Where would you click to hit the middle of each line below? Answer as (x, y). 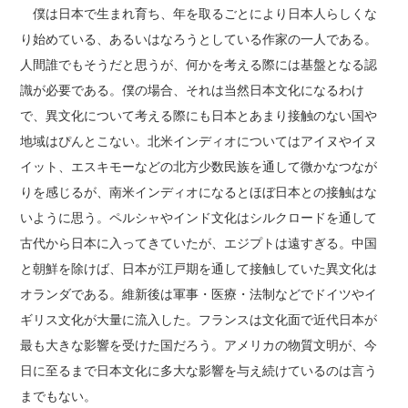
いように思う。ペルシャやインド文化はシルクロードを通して (199, 218)
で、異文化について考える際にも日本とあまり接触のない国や (199, 116)
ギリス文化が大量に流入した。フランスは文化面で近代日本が (199, 320)
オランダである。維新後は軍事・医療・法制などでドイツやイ (199, 295)
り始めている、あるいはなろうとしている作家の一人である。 (199, 40)
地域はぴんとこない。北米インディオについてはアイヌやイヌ (199, 142)
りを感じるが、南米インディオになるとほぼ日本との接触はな (199, 193)
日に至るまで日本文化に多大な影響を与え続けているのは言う (199, 371)
